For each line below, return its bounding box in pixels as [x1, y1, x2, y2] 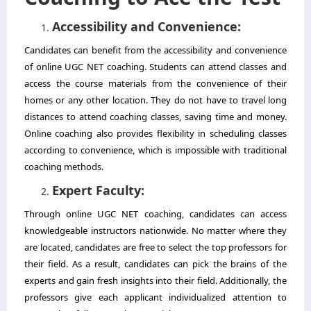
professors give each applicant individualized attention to [24, 290, 287, 303]
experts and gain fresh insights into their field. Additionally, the [24, 274, 287, 287]
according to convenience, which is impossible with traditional [24, 143, 287, 156]
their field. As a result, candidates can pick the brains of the [24, 257, 287, 270]
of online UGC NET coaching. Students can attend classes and [24, 60, 287, 73]
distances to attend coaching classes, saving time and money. [24, 110, 287, 123]
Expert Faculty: [52, 181, 144, 199]
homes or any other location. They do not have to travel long [24, 93, 287, 106]
